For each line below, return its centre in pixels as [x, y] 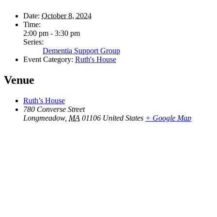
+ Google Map [168, 118]
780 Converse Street [54, 109]
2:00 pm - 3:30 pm [52, 33]
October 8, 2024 [67, 16]
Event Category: [48, 60]
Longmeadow [44, 118]
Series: [33, 42]
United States [123, 118]
